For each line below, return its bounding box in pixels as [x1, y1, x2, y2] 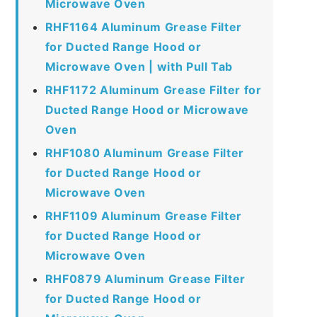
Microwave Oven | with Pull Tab [45, 59, 233, 74]
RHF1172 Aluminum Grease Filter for [45, 82, 262, 97]
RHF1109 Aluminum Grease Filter [45, 208, 242, 223]
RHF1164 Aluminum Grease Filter [45, 19, 242, 34]
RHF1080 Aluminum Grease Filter [45, 145, 244, 160]
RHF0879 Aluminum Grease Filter [45, 271, 246, 286]
